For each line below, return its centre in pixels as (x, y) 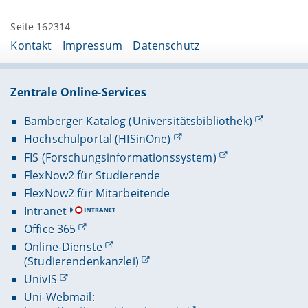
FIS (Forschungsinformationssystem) (120, 157)
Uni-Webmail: (59, 297)
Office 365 (50, 229)
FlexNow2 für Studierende (92, 175)
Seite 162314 (41, 27)
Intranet (45, 211)
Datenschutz (166, 46)
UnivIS (40, 279)
